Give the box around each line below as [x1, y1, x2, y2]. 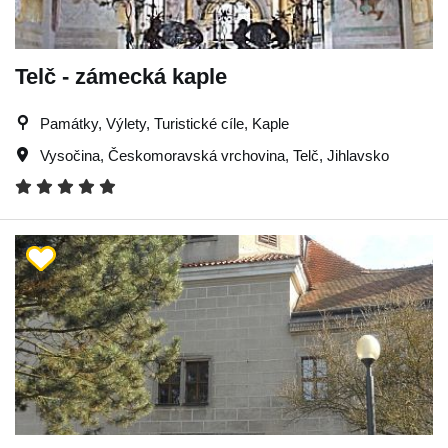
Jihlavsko [327, 146, 389, 164]
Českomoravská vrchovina [108, 146, 285, 164]
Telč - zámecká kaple [15, 63, 227, 89]
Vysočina [40, 146, 100, 164]
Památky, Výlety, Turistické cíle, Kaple [40, 114, 289, 132]
